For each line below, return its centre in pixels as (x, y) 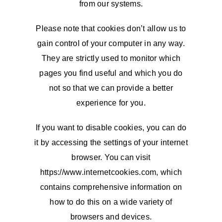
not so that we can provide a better (111, 88)
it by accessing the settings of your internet (111, 142)
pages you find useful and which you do (111, 73)
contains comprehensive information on (111, 187)
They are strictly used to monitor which (111, 58)
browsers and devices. (111, 217)
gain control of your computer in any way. (111, 43)
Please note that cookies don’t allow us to (111, 28)
